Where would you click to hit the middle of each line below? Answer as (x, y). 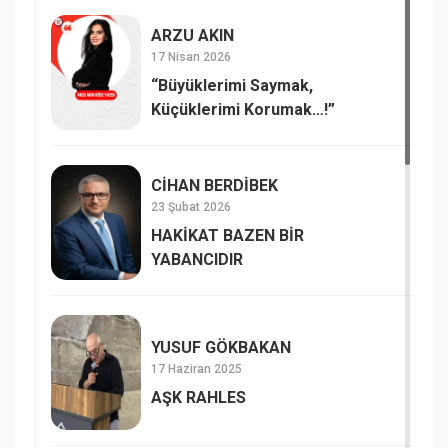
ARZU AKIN (192, 35)
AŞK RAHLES (198, 397)
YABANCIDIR (197, 259)
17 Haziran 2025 (196, 368)
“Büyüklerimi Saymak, (232, 85)
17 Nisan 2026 (191, 56)
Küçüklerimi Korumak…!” (243, 109)
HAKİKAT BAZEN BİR (227, 235)
